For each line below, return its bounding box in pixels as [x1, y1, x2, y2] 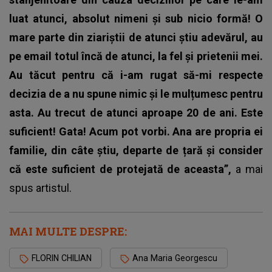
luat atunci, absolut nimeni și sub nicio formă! [9, 12, 255, 25]
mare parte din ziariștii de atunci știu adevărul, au [9, 31, 263, 44]
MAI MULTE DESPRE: [9, 224, 127, 239]
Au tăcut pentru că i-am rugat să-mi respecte [9, 69, 263, 82]
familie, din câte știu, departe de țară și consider [9, 144, 263, 157]
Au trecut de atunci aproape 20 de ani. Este [38, 106, 263, 120]
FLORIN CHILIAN [32, 253, 92, 263]
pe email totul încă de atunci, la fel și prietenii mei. [9, 50, 263, 63]
